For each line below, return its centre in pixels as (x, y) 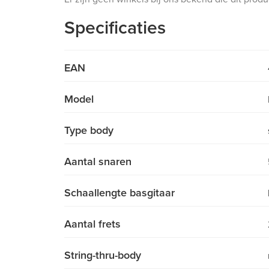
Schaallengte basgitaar (119, 193)
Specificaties (115, 28)
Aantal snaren (98, 162)
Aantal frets (92, 224)
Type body (89, 131)
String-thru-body (103, 255)
